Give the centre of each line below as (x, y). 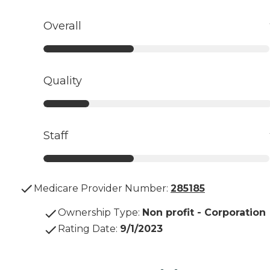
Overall (62, 26)
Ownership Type (98, 212)
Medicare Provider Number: (101, 188)
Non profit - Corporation (204, 212)
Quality (63, 80)
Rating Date (87, 228)
